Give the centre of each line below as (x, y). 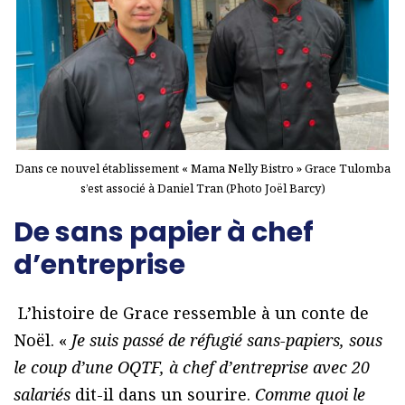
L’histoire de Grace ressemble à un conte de (193, 313)
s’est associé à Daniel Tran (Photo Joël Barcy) (202, 188)
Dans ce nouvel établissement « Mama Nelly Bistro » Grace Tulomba (202, 169)
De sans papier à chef (164, 233)
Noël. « (42, 340)
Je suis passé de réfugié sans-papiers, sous (227, 340)
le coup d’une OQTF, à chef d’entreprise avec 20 (192, 367)
